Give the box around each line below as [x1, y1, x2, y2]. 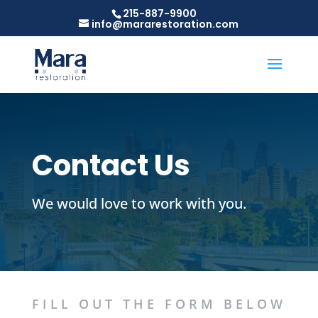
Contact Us [31, 146, 190, 185]
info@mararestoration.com [92, 16, 239, 31]
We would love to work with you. [31, 194, 246, 213]
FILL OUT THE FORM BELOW [31, 295, 286, 312]
